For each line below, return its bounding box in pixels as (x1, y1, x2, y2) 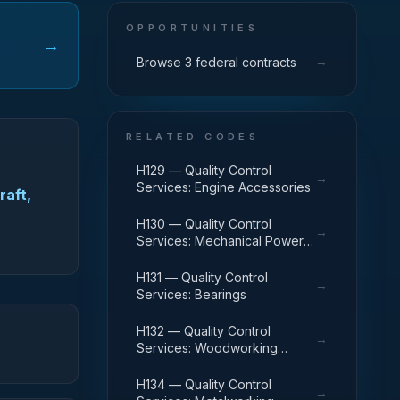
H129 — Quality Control (137, 162, 271, 178)
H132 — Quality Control (137, 323, 271, 338)
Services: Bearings (137, 287, 246, 302)
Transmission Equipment (137, 250, 278, 265)
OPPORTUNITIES (126, 21, 259, 34)
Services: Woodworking (137, 340, 278, 355)
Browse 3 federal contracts (137, 54, 296, 70)
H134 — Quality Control (137, 377, 271, 392)
